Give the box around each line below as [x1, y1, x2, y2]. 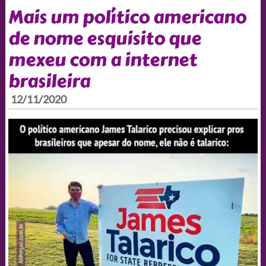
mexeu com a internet [8, 46, 197, 74]
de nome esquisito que [8, 24, 201, 52]
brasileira [8, 67, 90, 95]
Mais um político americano [8, 3, 246, 31]
